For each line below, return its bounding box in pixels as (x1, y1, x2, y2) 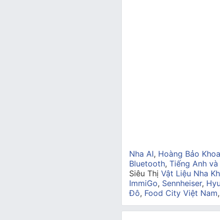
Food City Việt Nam (144, 188, 218, 198)
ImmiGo (129, 178, 158, 188)
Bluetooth (129, 159, 165, 168)
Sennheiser (162, 178, 202, 188)
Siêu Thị (129, 168, 161, 178)
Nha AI (129, 149, 154, 159)
